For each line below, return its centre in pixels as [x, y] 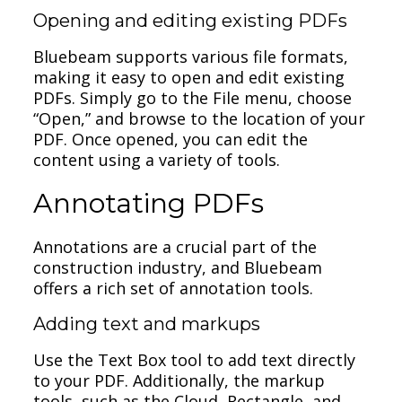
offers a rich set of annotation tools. [174, 288]
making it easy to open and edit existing [189, 77]
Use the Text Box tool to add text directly [195, 359]
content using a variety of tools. [157, 159]
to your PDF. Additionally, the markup [179, 380]
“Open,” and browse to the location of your [200, 118]
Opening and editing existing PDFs [191, 20]
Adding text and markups [147, 323]
